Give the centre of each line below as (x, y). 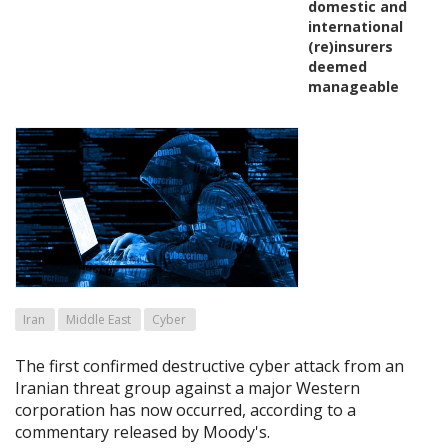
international (355, 27)
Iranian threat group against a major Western (187, 388)
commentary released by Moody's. (142, 432)
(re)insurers (350, 47)
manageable (353, 87)
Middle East (98, 320)
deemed (337, 67)
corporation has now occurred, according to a (185, 410)
